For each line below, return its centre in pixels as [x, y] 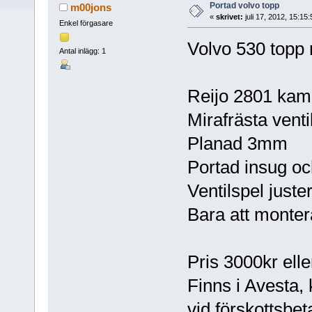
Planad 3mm [237, 143]
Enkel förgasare [86, 23]
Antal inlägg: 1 [82, 51]
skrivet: [229, 16]
